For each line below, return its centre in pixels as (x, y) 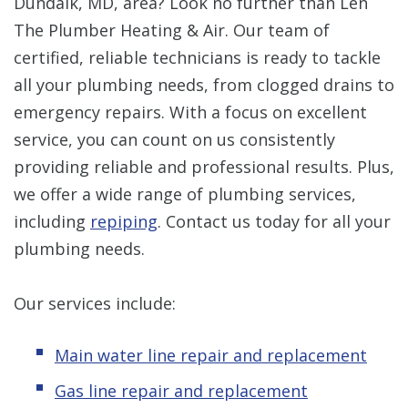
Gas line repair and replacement (181, 390)
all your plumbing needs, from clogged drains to (204, 84)
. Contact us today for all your (274, 221)
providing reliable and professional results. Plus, (204, 166)
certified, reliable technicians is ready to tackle (197, 57)
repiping (124, 221)
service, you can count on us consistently (174, 139)
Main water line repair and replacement (211, 355)
